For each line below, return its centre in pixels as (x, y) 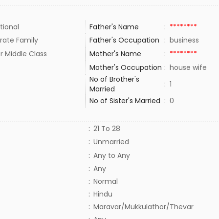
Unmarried (111, 142)
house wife (190, 67)
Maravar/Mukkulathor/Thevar (143, 207)
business (186, 40)
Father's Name (114, 27)
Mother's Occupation (126, 67)
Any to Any (111, 155)
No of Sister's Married (125, 101)
